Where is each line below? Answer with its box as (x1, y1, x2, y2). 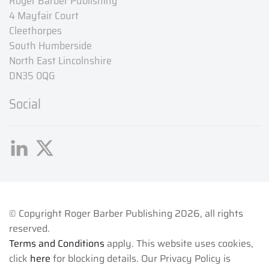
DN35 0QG (9, 67, 55, 85)
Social (9, 94, 41, 115)
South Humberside (9, 37, 92, 55)
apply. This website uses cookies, (104, 236, 253, 252)
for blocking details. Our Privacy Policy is (50, 251, 231, 267)
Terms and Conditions (9, 236, 104, 252)
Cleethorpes (9, 22, 62, 40)
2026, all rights (175, 206, 243, 222)
